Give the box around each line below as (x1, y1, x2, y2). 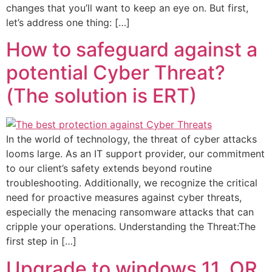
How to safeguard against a (6, 38, 257, 62)
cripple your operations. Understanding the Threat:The (6, 220, 256, 233)
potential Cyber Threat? (6, 61, 225, 85)
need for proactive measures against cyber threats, (6, 191, 242, 204)
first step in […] (6, 235, 76, 248)
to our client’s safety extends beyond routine (6, 162, 212, 175)
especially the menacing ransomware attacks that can (6, 206, 254, 219)
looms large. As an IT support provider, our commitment (6, 148, 265, 160)
